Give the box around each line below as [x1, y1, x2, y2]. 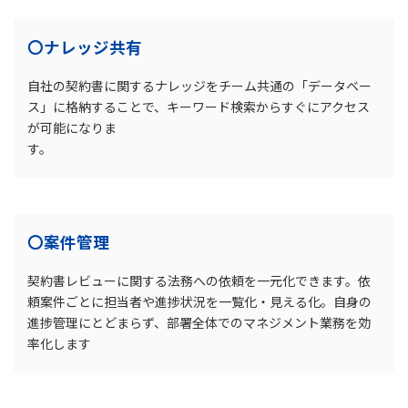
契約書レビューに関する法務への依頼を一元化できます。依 [27, 271, 371, 291]
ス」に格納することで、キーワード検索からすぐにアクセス [27, 97, 370, 117]
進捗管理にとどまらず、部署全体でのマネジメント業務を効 [27, 313, 371, 332]
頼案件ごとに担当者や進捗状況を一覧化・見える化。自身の [27, 292, 372, 311]
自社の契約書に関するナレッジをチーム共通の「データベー [27, 76, 372, 96]
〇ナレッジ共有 [27, 36, 142, 59]
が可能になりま [27, 118, 117, 138]
